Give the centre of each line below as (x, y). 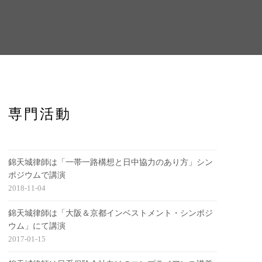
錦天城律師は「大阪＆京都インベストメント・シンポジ (111, 213)
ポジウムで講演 (37, 175)
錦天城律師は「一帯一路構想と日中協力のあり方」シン (111, 162)
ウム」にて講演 (37, 226)
